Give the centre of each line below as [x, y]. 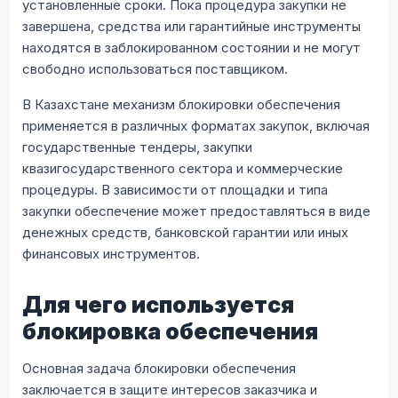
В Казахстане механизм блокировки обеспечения [181, 104]
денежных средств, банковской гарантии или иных [185, 232]
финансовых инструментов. [111, 253]
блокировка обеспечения [170, 331]
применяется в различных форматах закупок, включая [196, 125]
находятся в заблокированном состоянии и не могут [191, 47]
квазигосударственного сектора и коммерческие [183, 168]
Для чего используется [158, 304]
